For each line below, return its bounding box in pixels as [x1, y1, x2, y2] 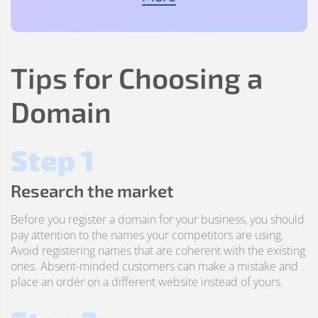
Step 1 [11, 143, 94, 177]
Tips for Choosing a [11, 60, 263, 94]
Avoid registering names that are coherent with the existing [11, 243, 305, 258]
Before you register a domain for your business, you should [11, 212, 305, 227]
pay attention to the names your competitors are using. [11, 227, 284, 243]
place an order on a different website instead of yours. [11, 274, 283, 290]
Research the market [11, 180, 174, 201]
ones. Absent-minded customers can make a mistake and [11, 258, 298, 274]
